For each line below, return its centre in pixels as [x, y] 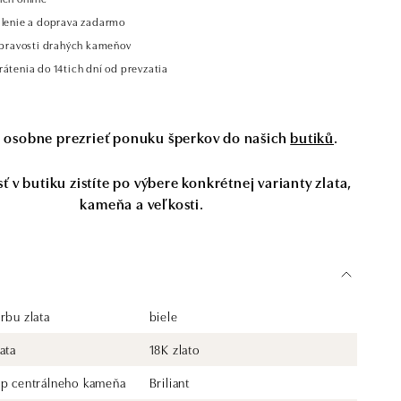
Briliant [170, 382]
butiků [312, 137]
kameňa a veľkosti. [142, 203]
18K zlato [175, 349]
